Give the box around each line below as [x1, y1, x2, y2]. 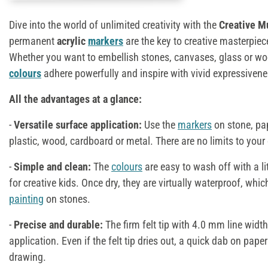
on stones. [44, 192, 90, 205]
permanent [9, 34, 57, 47]
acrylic [57, 34, 88, 47]
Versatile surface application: [11, 118, 144, 131]
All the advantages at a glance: [9, 92, 142, 105]
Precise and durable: [14, 218, 103, 231]
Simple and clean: [14, 160, 93, 173]
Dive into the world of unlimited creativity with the [9, 18, 217, 31]
